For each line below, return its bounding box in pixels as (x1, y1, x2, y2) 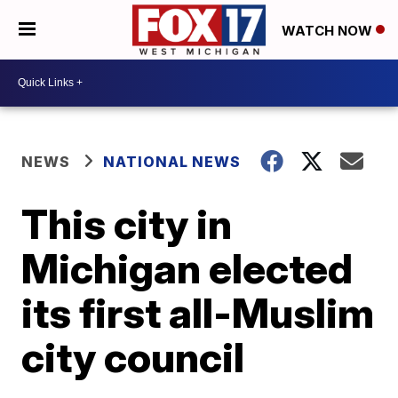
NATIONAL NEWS (103, 152, 242, 171)
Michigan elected (21, 243, 354, 293)
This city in (21, 198, 233, 249)
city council (21, 331, 245, 382)
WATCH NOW (282, 21, 376, 39)
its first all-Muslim (21, 287, 375, 338)
